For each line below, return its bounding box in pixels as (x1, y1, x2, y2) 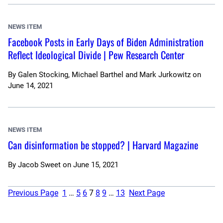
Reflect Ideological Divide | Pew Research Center (8, 47, 184, 63)
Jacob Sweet (18, 160, 61, 170)
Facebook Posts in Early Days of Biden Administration (8, 34, 204, 50)
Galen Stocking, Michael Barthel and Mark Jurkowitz (18, 70, 191, 80)
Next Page (129, 188, 165, 198)
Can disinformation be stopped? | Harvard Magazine (8, 137, 198, 153)
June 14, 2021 (8, 81, 53, 91)
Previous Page (8, 188, 58, 198)
